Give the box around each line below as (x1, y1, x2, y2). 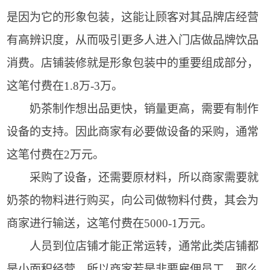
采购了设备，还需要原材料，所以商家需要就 (6, 171, 259, 184)
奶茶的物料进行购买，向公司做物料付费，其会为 (6, 194, 259, 207)
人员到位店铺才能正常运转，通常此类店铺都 (6, 240, 259, 253)
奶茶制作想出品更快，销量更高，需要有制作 (6, 102, 259, 116)
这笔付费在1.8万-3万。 (6, 80, 123, 93)
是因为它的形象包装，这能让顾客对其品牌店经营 (6, 11, 259, 24)
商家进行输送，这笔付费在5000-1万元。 (6, 217, 212, 230)
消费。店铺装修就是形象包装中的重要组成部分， (6, 57, 259, 70)
